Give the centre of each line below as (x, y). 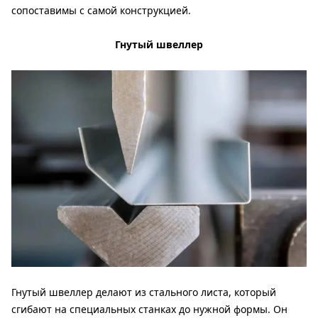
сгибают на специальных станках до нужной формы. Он (149, 309)
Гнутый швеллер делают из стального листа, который (144, 292)
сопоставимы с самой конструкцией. (101, 10)
